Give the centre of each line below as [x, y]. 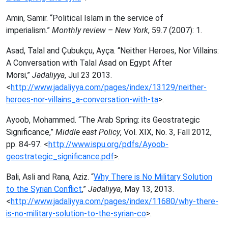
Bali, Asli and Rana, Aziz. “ [50, 177]
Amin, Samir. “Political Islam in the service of [85, 18]
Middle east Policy [88, 132]
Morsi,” [19, 75]
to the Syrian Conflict [44, 189]
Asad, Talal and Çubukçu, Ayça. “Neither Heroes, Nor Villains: [112, 51]
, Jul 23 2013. [88, 75]
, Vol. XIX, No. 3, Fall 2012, [166, 132]
